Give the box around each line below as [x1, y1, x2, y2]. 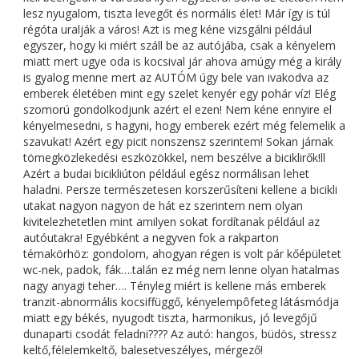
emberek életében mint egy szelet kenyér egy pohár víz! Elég [23, 86, 336, 102]
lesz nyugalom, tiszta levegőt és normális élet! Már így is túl [23, 6, 330, 22]
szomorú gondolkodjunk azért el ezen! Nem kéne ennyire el [23, 102, 332, 118]
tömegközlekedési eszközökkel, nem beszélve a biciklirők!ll [23, 150, 325, 166]
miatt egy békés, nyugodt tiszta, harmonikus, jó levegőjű [23, 310, 317, 326]
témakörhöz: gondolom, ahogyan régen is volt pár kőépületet [23, 246, 341, 262]
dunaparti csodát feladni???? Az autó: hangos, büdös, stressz [23, 326, 337, 342]
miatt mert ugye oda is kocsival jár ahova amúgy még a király [23, 54, 341, 70]
